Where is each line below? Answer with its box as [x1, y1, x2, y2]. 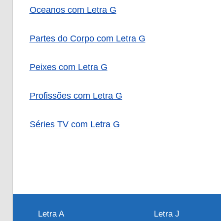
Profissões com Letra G [29, 91, 122, 101]
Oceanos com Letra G [29, 5, 116, 15]
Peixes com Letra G [29, 62, 108, 73]
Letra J [154, 209, 180, 219]
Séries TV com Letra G [29, 119, 120, 130]
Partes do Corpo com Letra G [29, 34, 146, 44]
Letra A [37, 209, 64, 219]
